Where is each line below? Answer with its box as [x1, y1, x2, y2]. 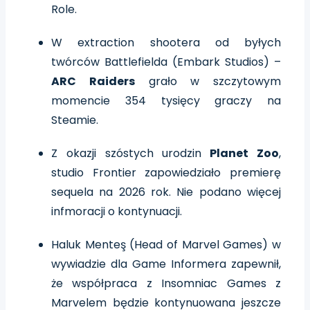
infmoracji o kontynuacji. [51, 203, 182, 219]
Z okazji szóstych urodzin [51, 145, 202, 161]
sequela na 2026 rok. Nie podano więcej [51, 183, 281, 200]
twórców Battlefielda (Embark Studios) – [51, 53, 281, 70]
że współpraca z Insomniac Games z [51, 275, 281, 291]
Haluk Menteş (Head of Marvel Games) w [51, 236, 281, 253]
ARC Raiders [51, 73, 135, 89]
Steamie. [51, 111, 98, 128]
